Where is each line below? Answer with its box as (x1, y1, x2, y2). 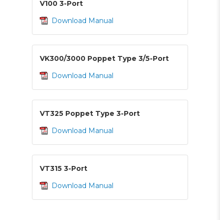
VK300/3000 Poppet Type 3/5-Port (40, 54, 169, 63)
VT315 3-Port (40, 164, 88, 173)
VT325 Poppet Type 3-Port (40, 109, 140, 118)
